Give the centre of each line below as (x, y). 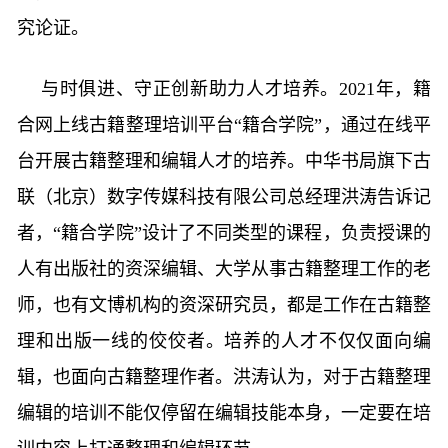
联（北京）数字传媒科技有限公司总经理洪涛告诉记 (224, 197)
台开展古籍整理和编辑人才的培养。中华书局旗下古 (224, 161)
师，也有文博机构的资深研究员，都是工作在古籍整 (224, 305)
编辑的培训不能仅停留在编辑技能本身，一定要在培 (224, 413)
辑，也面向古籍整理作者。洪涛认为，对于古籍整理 (224, 377)
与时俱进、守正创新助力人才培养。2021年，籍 (236, 89)
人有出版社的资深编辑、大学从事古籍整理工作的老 (224, 269)
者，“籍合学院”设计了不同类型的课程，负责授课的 (224, 233)
